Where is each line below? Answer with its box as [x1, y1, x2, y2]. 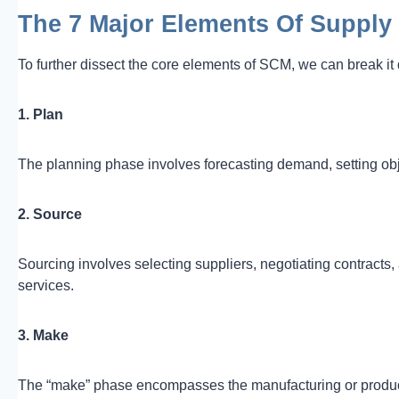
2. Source [18, 206, 82, 222]
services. [18, 277, 74, 293]
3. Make [18, 327, 69, 343]
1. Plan [18, 106, 63, 122]
